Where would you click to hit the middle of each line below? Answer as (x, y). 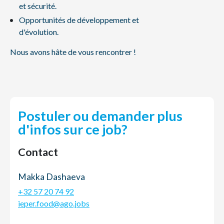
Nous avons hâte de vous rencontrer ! (73, 52)
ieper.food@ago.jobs (54, 203)
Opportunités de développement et (79, 20)
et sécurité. (37, 6)
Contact (38, 152)
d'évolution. (38, 32)
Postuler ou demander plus (100, 116)
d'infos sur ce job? (73, 129)
